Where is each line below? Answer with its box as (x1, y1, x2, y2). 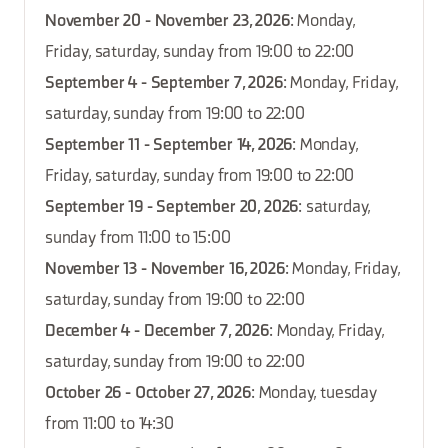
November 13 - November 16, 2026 (45, 261, 285, 278)
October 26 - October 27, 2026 (45, 385, 251, 402)
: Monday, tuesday (250, 385, 377, 402)
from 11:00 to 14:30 (45, 416, 174, 433)
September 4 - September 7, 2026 (45, 75, 283, 92)
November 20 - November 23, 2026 (45, 13, 290, 30)
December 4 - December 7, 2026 (45, 323, 269, 340)
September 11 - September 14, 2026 (45, 137, 293, 154)
